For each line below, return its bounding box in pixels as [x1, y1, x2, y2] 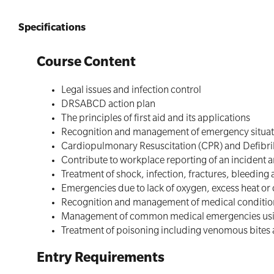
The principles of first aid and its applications [61, 114, 250, 125]
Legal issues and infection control [61, 86, 201, 97]
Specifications [18, 23, 86, 34]
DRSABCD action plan [61, 100, 155, 111]
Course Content [37, 56, 136, 71]
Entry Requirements [37, 252, 165, 267]
